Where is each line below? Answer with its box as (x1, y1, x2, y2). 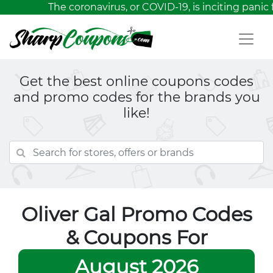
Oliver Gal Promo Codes (21, 202, 252, 226)
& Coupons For (65, 225, 208, 249)
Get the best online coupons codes (19, 73, 253, 90)
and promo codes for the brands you (13, 89, 260, 105)
